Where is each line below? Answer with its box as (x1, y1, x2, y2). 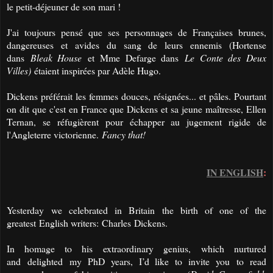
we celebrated (51, 203, 108, 216)
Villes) (7, 63, 31, 77)
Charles (102, 216, 131, 229)
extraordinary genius (103, 241, 188, 255)
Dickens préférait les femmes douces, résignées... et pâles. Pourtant (7, 89, 266, 102)
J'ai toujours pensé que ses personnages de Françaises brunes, (7, 25, 266, 38)
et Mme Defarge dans (88, 51, 179, 64)
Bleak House (30, 51, 82, 64)
